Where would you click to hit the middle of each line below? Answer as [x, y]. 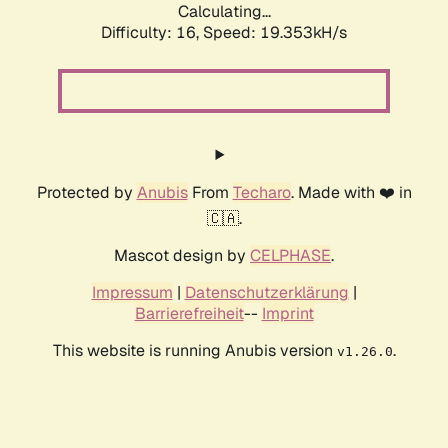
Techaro [261, 193]
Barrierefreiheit [189, 314]
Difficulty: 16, [152, 33]
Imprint [287, 314]
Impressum [132, 293]
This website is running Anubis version [194, 351]
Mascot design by [182, 256]
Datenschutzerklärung [266, 293]
